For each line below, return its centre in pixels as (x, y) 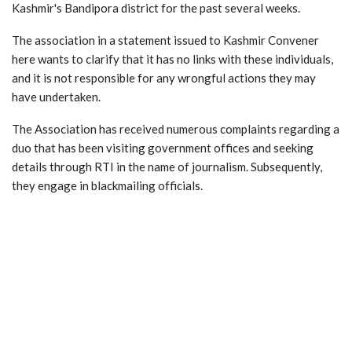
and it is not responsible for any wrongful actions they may (164, 77)
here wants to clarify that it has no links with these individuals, (172, 59)
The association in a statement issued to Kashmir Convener (165, 40)
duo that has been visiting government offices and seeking (163, 147)
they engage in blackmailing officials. (108, 185)
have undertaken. (57, 96)
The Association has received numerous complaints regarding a (176, 128)
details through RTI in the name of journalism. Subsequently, (167, 166)
